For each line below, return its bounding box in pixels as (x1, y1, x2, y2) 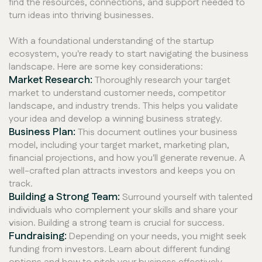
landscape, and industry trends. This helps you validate (9, 99, 238, 113)
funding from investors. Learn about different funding (9, 243, 230, 257)
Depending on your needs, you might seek (67, 230, 246, 244)
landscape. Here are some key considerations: (9, 60, 203, 74)
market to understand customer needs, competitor (9, 87, 226, 101)
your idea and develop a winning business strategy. (9, 112, 222, 126)
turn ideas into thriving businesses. (9, 9, 154, 23)
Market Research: (9, 73, 92, 88)
